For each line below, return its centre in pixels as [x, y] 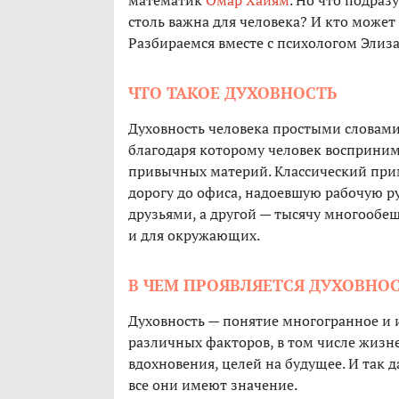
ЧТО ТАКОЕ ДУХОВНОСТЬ [233, 93]
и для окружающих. [194, 236]
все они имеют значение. [213, 385]
